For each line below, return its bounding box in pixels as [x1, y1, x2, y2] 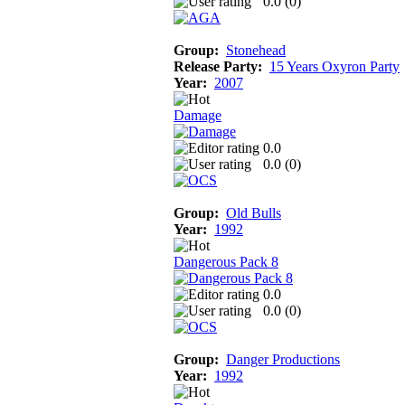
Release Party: [174, 58, 262, 74]
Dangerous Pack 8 [174, 253, 278, 269]
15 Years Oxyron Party [269, 58, 400, 74]
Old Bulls [226, 204, 281, 221]
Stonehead [226, 42, 286, 58]
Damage [174, 107, 221, 123]
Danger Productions [226, 351, 340, 367]
